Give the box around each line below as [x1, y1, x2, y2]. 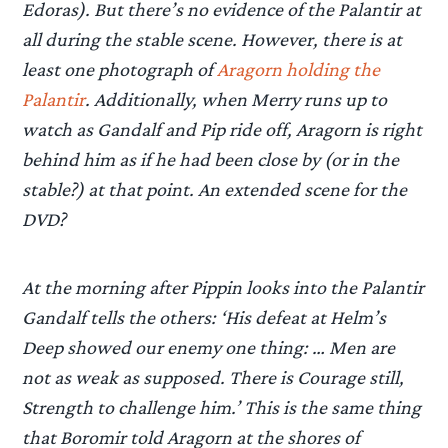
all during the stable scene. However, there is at [22, 27, 403, 50]
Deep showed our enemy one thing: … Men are [22, 335, 396, 358]
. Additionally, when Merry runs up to [85, 87, 388, 110]
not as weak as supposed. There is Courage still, [22, 365, 405, 388]
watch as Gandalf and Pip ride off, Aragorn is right [22, 117, 423, 140]
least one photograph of [22, 57, 218, 80]
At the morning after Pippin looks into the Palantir [22, 275, 425, 298]
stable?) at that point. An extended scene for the [22, 177, 408, 200]
